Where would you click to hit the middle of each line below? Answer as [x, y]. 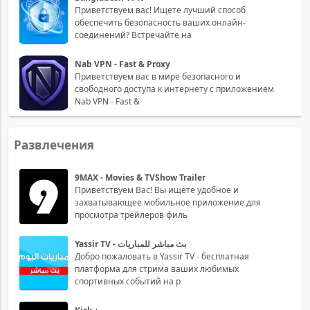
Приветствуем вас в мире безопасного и [158, 76]
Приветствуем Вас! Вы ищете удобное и [157, 190]
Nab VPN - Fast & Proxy [122, 64]
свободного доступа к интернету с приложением [174, 89]
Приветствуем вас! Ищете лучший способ [160, 10]
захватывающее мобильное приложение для [168, 202]
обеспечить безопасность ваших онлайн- [160, 22]
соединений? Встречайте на [133, 35]
